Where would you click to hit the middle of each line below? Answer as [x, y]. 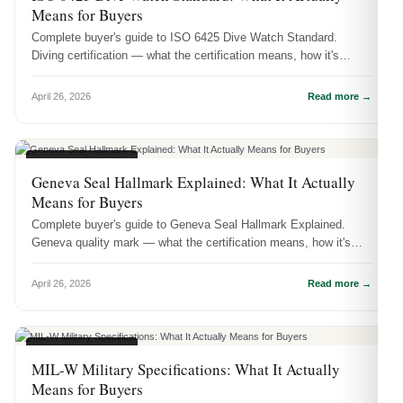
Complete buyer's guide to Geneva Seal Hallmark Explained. [188, 224]
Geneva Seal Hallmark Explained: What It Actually [193, 182]
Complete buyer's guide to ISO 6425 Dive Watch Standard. [184, 37]
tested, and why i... [81, 73]
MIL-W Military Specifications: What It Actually [186, 369]
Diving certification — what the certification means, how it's [185, 55]
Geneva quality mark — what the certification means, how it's [191, 242]
